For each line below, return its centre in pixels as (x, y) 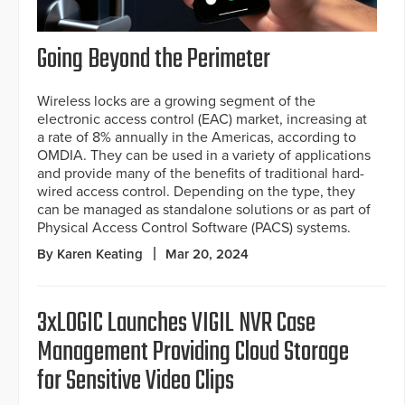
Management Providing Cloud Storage (193, 353)
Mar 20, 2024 (207, 254)
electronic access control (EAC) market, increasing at (202, 120)
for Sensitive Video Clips (136, 382)
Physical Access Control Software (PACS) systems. (194, 228)
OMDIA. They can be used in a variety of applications (204, 156)
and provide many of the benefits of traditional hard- (201, 174)
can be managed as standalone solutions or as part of (204, 210)
